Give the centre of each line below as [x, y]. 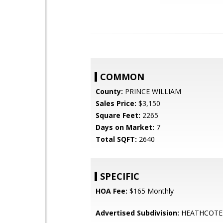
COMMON [122, 77]
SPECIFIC [120, 176]
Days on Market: [125, 127]
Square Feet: [118, 115]
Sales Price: [116, 103]
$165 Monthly [151, 191]
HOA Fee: [111, 191]
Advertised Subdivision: [137, 213]
